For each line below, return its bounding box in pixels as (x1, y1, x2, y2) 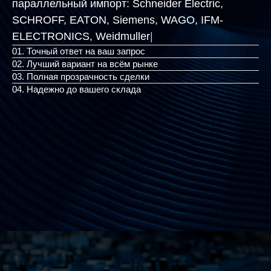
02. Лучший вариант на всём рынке (12, 59, 158, 69)
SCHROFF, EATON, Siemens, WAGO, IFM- (12, 14, 223, 26)
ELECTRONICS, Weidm (12, 30, 129, 42)
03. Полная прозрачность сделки (12, 71, 149, 82)
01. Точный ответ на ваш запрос (12, 46, 145, 56)
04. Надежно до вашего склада (12, 84, 141, 94)
